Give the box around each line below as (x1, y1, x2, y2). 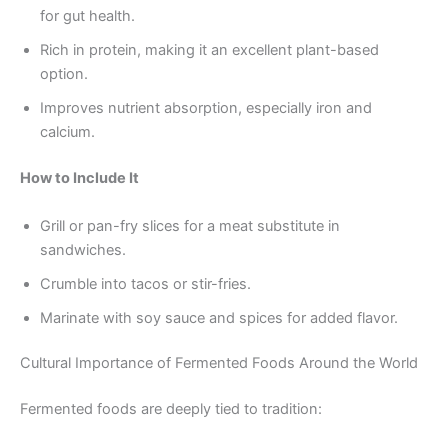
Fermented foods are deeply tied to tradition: (20, 400, 322, 419)
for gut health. (40, 7, 135, 26)
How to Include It (20, 169, 139, 188)
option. (40, 65, 88, 84)
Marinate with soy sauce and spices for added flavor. (40, 308, 398, 327)
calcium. (40, 123, 95, 142)
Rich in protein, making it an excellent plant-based (40, 41, 379, 60)
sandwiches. (40, 240, 126, 259)
